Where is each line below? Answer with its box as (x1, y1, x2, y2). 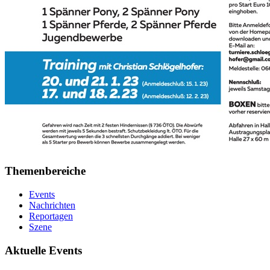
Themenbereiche (5, 165, 86, 178)
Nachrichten (29, 200, 75, 211)
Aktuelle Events (5, 243, 82, 257)
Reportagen (29, 211, 73, 222)
